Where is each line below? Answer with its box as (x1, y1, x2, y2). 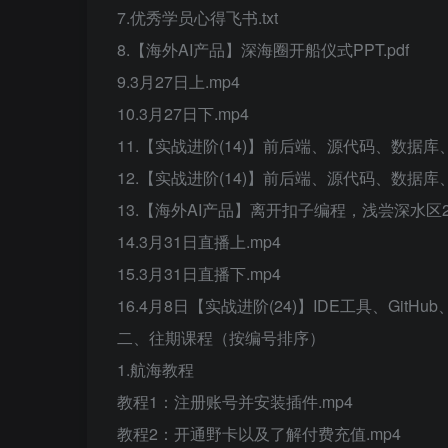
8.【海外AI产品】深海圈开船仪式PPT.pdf (117, 38, 409, 61)
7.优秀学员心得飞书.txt (117, 6, 278, 29)
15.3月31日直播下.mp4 (117, 262, 281, 285)
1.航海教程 (117, 358, 194, 381)
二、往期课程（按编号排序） (117, 326, 325, 349)
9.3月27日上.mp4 (117, 70, 240, 93)
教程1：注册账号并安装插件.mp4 (117, 390, 353, 413)
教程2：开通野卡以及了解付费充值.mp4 (117, 422, 401, 445)
